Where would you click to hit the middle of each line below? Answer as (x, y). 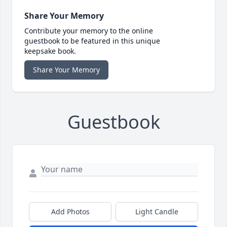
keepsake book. (50, 51)
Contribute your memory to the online (89, 31)
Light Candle (157, 212)
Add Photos (70, 212)
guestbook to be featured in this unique (92, 41)
